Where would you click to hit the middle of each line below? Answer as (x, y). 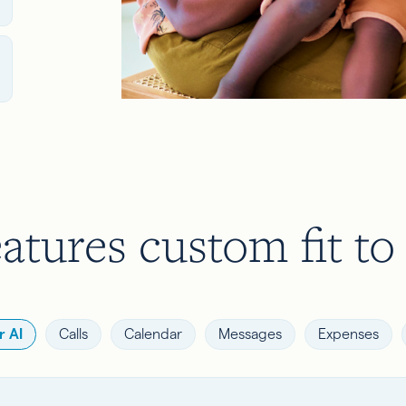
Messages (250, 334)
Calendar (153, 334)
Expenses (348, 334)
